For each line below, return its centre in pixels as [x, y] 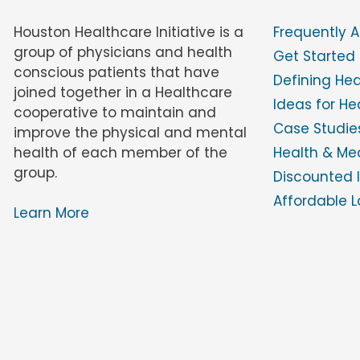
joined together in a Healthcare [123, 92]
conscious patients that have [117, 72]
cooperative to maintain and [115, 112]
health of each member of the [121, 152]
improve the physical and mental [130, 132]
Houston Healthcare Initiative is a [129, 32]
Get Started [314, 56]
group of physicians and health [123, 52]
